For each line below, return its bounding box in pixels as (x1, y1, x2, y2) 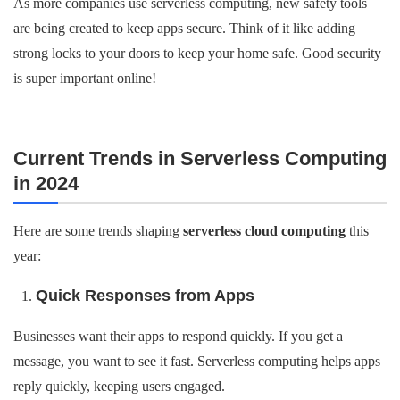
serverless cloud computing (183, 223, 346, 238)
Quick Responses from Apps (36, 287, 254, 304)
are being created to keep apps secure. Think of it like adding (13, 21, 355, 36)
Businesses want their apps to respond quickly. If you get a (13, 329, 343, 344)
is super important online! (13, 71, 156, 86)
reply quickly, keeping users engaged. (13, 379, 225, 394)
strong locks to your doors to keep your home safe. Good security (13, 46, 381, 61)
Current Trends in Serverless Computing (13, 147, 387, 170)
